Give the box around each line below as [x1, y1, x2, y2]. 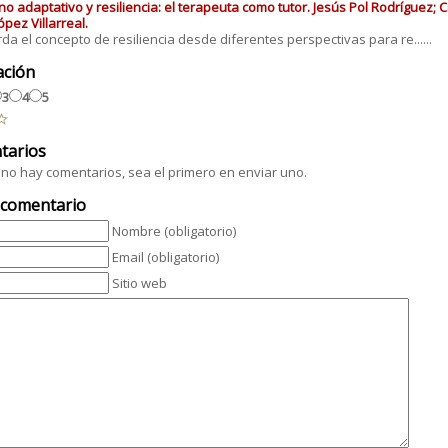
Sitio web [112, 273, 167, 292]
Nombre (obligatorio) [112, 221, 236, 240]
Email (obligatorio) [112, 247, 219, 266]
